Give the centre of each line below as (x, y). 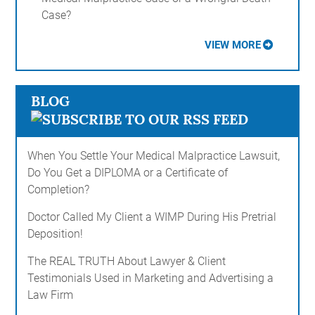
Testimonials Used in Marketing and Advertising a (151, 278)
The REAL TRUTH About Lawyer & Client (127, 262)
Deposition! (56, 234)
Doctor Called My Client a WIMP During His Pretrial (152, 217)
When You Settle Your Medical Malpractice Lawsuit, (154, 156)
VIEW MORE (232, 45)
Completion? (59, 190)
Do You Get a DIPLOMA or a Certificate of (128, 173)
